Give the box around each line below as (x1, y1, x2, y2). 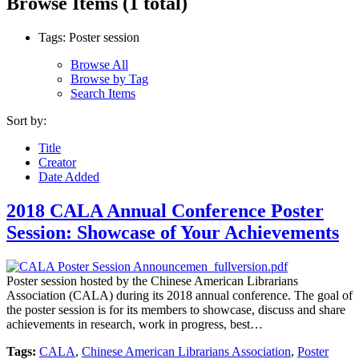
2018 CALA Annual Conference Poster (6, 200, 324, 221)
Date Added (38, 169, 99, 184)
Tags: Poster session (38, 30, 139, 44)
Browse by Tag (71, 71, 148, 86)
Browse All (71, 57, 128, 71)
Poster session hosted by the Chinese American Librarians (6, 273, 298, 288)
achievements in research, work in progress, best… (6, 317, 263, 331)
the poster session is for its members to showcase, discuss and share (6, 302, 345, 317)
